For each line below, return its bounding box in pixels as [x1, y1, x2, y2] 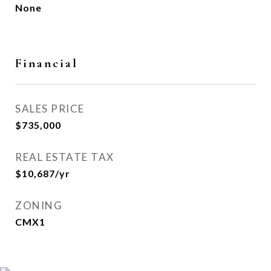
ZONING [15, 199, 62, 212]
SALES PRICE [15, 102, 85, 115]
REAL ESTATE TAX [15, 151, 114, 163]
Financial [15, 56, 78, 71]
